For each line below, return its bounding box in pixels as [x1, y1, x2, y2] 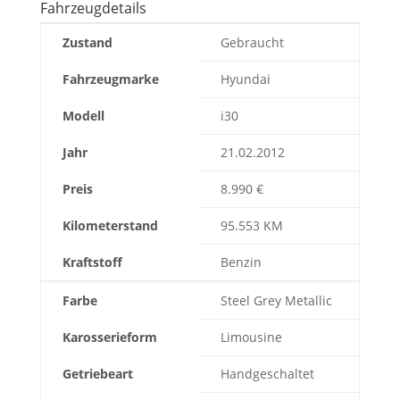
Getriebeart [62, 364, 133, 382]
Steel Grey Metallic [220, 291, 332, 309]
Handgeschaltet [220, 364, 314, 382]
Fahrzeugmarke [62, 70, 159, 87]
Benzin [220, 253, 262, 271]
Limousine [220, 328, 282, 346]
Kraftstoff [62, 253, 122, 271]
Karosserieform [62, 328, 157, 346]
